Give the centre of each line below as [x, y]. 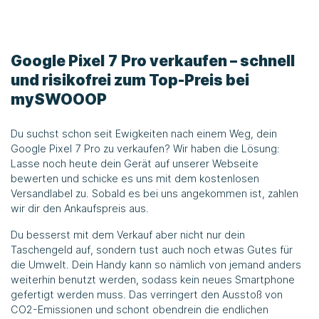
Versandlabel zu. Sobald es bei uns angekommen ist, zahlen [155, 193]
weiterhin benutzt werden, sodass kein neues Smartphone [153, 279]
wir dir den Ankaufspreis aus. [80, 208]
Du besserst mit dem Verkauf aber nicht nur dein [128, 234]
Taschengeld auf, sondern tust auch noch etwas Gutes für [152, 249]
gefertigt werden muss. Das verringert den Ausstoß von [147, 294]
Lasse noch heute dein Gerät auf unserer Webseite [135, 163]
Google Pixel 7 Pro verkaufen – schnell [153, 61]
